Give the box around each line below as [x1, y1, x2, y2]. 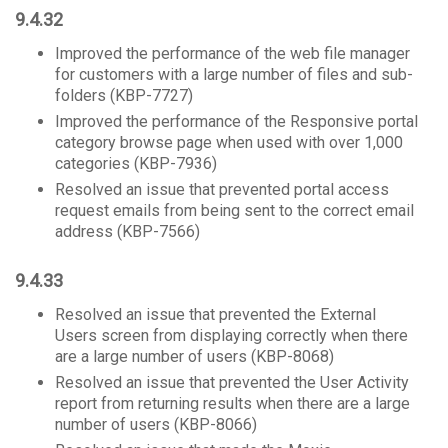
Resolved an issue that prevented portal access [55, 180, 389, 199]
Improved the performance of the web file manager [55, 44, 410, 63]
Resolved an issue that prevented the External [55, 305, 376, 324]
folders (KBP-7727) [55, 86, 193, 105]
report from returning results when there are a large [55, 394, 410, 413]
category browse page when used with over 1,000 [55, 133, 403, 152]
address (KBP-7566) [55, 222, 200, 241]
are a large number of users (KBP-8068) [55, 347, 334, 366]
